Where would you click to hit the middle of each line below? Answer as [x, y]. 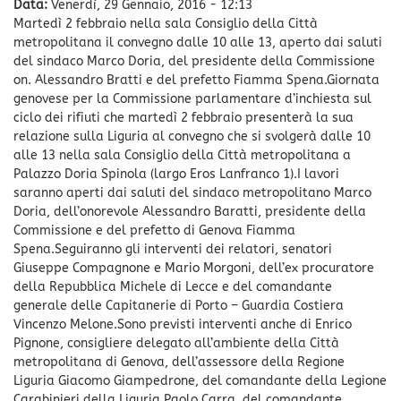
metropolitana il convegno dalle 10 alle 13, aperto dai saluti [198, 42]
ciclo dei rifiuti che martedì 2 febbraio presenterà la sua [183, 117]
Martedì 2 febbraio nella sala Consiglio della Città [166, 23]
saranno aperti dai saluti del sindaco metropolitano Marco [192, 192]
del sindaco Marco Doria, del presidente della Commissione [194, 61]
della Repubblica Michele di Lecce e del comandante [173, 286]
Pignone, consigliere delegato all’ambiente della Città [176, 343]
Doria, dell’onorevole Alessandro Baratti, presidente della [190, 211]
